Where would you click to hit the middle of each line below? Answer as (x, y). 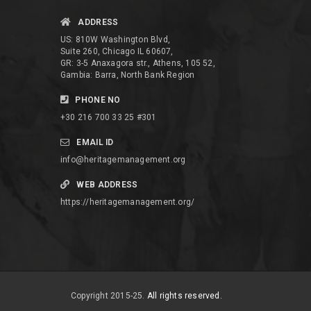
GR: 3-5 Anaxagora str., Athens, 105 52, (138, 63)
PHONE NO (98, 100)
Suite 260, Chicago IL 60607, (117, 51)
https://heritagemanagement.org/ (128, 202)
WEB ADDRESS (107, 184)
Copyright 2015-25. (108, 295)
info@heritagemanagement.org (123, 159)
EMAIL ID (95, 142)
